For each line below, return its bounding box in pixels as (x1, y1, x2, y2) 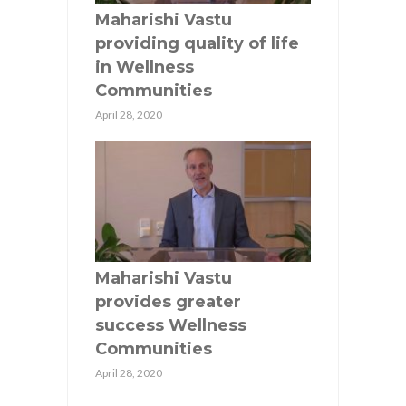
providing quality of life (95, 33, 299, 53)
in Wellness (95, 56, 194, 77)
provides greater (95, 292, 241, 313)
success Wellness (95, 315, 246, 336)
